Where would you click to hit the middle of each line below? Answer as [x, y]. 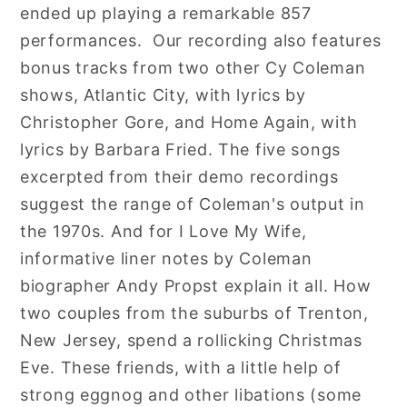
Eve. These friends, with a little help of [181, 367]
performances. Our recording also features [201, 40]
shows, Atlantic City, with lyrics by [163, 94]
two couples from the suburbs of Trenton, [194, 313]
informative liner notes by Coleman [166, 258]
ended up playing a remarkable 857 [166, 13]
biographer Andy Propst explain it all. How [196, 285]
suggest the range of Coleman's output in [193, 203]
